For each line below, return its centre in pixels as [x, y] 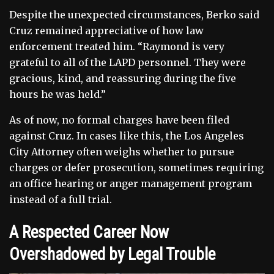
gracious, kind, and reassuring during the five [123, 78]
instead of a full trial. [61, 199]
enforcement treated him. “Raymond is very [117, 46]
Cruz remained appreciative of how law [106, 30]
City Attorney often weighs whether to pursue [122, 151]
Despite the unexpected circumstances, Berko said [134, 14]
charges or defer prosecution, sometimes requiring [136, 167]
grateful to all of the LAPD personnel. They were [128, 62]
